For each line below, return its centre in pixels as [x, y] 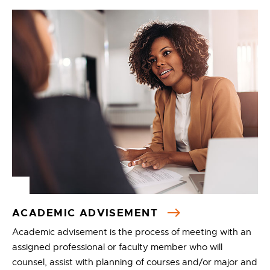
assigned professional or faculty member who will [117, 247]
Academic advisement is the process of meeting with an [132, 232]
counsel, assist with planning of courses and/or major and [135, 262]
